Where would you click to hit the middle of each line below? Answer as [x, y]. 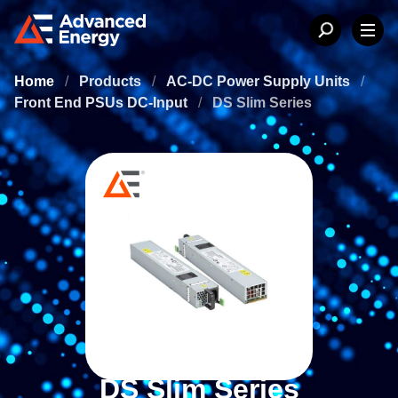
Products [112, 81]
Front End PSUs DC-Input [103, 103]
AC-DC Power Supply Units [260, 81]
